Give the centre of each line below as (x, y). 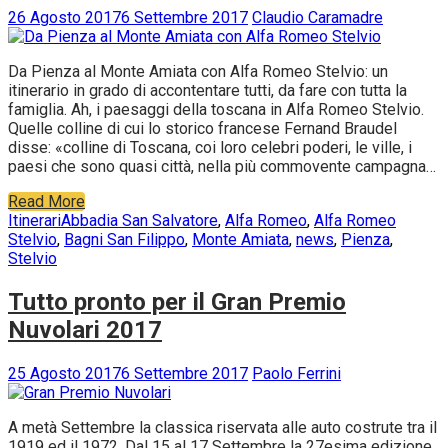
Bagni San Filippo (124, 239)
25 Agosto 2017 (64, 373)
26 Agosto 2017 (64, 17)
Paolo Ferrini (296, 373)
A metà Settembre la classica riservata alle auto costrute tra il (222, 427)
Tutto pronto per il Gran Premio (177, 301)
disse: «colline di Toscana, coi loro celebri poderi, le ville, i (210, 147)
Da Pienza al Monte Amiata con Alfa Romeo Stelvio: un (198, 71)
